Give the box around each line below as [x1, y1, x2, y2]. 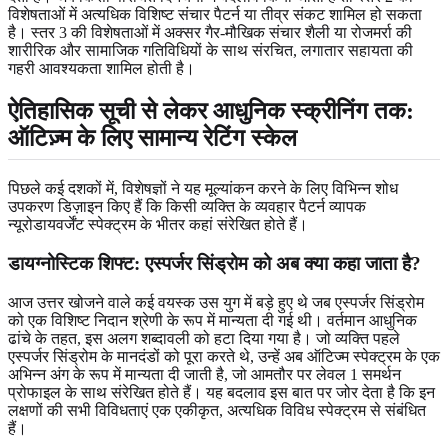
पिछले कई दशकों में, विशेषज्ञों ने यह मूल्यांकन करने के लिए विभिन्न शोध [8, 180, 398, 198]
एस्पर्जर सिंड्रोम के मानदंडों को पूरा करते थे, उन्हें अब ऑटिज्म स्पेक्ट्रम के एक [8, 347, 440, 365]
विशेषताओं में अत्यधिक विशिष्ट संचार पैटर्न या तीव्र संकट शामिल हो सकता [8, 6, 422, 24]
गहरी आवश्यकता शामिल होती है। [8, 60, 195, 78]
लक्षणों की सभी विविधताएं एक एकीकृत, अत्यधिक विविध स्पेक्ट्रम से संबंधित [8, 401, 426, 419]
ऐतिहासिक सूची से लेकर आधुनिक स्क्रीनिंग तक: [8, 98, 414, 125]
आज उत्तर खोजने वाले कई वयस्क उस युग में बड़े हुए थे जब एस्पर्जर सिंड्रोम [8, 293, 424, 311]
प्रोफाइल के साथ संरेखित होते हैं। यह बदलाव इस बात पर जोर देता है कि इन [8, 383, 435, 401]
